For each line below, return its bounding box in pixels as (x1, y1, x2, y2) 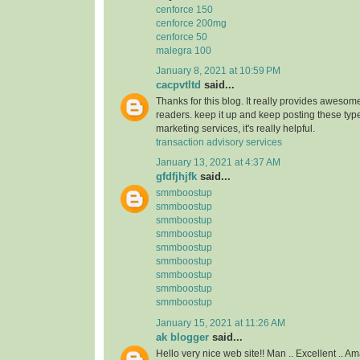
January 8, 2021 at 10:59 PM (156, 65, 280, 76)
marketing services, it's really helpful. (156, 123, 315, 133)
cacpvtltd (156, 78, 201, 91)
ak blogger (156, 330, 209, 343)
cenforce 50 (156, 31, 207, 42)
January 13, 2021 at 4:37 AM (156, 157, 280, 168)
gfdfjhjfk (156, 170, 197, 183)
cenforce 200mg (156, 18, 227, 28)
